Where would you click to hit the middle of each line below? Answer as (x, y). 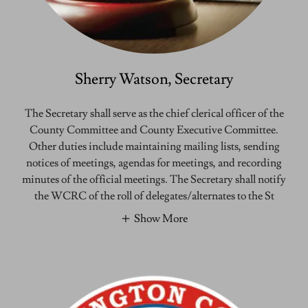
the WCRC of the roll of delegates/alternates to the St (154, 196)
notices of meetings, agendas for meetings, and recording (154, 163)
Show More (161, 219)
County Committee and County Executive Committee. (154, 130)
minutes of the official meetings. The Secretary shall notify (154, 179)
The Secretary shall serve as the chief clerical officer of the (154, 113)
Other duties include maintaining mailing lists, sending (154, 146)
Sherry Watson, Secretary (154, 79)
